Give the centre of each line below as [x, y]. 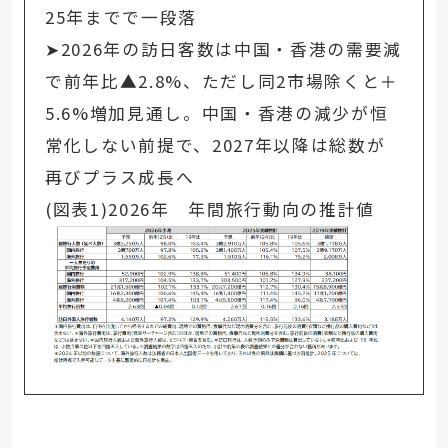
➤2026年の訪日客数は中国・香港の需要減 [223, 48]
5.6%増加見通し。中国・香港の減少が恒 [216, 112]
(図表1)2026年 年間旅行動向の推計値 [209, 208]
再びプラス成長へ [119, 176]
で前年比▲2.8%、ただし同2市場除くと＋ [221, 80]
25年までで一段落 [120, 16]
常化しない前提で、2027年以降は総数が [215, 144]
